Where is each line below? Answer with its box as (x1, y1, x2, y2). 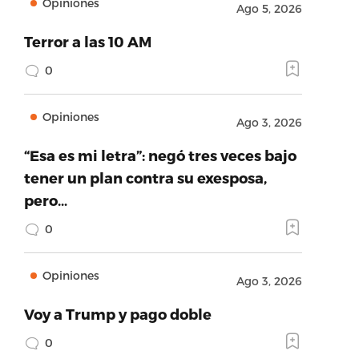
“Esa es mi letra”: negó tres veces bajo (23, 147, 296, 163)
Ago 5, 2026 (236, 2, 302, 15)
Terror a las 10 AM (23, 33, 151, 50)
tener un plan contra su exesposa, (23, 169, 267, 186)
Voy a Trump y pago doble (23, 305, 212, 322)
